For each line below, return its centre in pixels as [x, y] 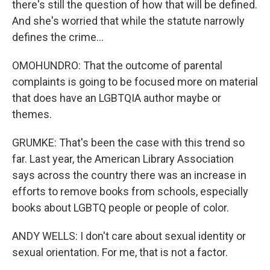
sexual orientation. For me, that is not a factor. [120, 253]
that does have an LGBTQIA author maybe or [117, 98]
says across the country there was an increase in [129, 175]
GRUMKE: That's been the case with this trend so [128, 143]
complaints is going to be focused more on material [135, 82]
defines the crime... [58, 37]
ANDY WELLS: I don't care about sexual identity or [129, 236]
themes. [32, 115]
